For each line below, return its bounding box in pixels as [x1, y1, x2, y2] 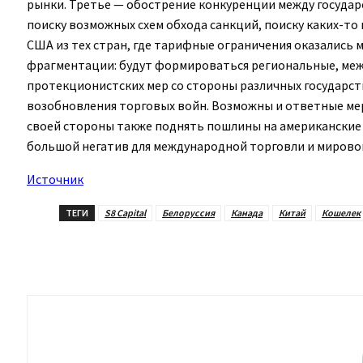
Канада [231, 206, 263, 219]
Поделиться [88, 246, 149, 259]
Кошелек [322, 206, 361, 219]
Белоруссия [162, 206, 215, 219]
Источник [27, 170, 83, 187]
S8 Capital [105, 206, 146, 219]
